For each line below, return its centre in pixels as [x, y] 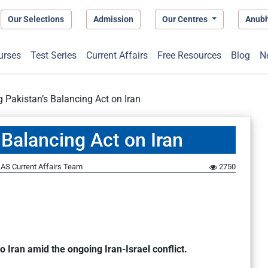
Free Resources [189, 56]
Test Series [53, 56]
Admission [113, 19]
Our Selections [36, 19]
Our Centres [186, 19]
